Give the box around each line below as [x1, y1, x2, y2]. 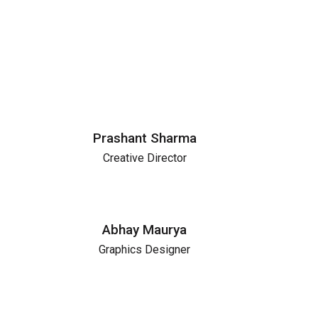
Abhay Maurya [102, 221, 187, 238]
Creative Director [102, 150, 187, 165]
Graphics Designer [99, 242, 190, 256]
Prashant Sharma [92, 129, 197, 146]
